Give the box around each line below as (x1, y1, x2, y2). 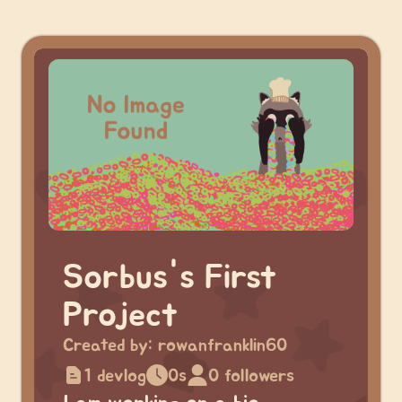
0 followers (208, 366, 294, 385)
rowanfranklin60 (158, 336, 287, 355)
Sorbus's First (63, 260, 276, 296)
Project (63, 298, 178, 334)
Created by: (63, 336, 158, 355)
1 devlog (84, 366, 146, 385)
